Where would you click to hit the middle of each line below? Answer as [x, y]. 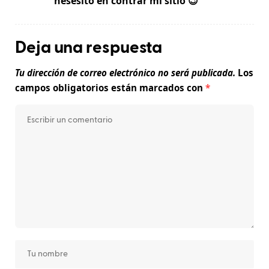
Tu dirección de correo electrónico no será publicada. [125, 72]
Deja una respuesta [89, 48]
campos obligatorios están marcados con [110, 87]
